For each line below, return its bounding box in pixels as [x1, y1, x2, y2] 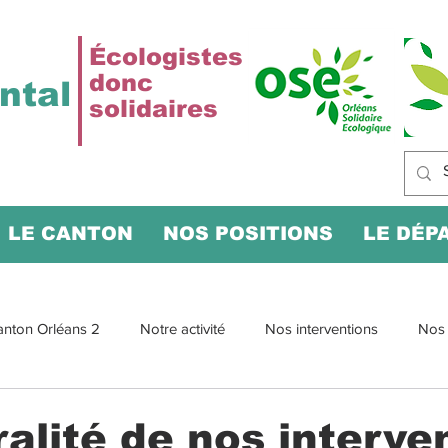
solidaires [89, 95, 218, 122]
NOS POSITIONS [163, 223, 333, 244]
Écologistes [89, 43, 243, 70]
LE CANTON [8, 223, 133, 244]
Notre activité [140, 319, 225, 337]
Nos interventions [265, 319, 378, 337]
